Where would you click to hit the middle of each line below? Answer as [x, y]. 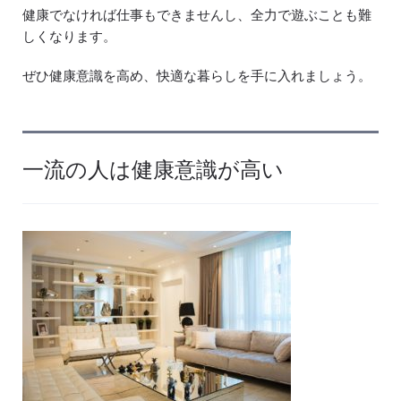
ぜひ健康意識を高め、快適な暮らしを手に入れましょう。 [197, 75]
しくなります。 [69, 36]
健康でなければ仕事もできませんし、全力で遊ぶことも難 [197, 14]
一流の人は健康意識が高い [153, 168]
